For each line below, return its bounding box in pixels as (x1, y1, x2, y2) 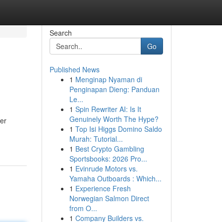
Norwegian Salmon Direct (69, 193, 149, 203)
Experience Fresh (75, 183, 131, 193)
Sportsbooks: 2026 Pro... (69, 154, 147, 164)
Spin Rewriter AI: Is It (75, 104, 141, 114)
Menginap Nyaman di (75, 74, 142, 84)
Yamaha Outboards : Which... (69, 173, 162, 183)
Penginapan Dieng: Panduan (69, 84, 160, 94)
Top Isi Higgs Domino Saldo (75, 124, 162, 134)
